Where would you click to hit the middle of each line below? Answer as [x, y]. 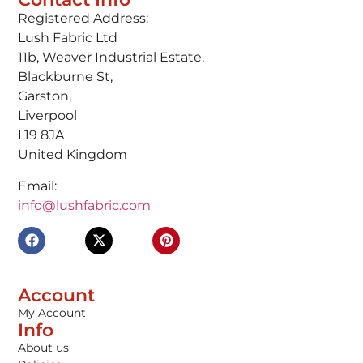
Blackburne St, [66, 77]
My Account [52, 313]
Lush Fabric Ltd [68, 38]
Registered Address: [83, 19]
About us [44, 348]
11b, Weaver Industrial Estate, [111, 58]
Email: [38, 186]
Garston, [45, 96]
